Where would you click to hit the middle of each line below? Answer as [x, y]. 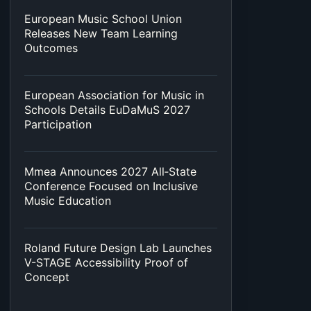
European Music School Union [103, 19]
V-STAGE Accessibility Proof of [106, 263]
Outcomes [51, 48]
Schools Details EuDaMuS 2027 [107, 110]
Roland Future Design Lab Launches [118, 248]
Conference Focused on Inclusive [111, 186]
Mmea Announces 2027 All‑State [110, 172]
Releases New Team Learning [101, 34]
